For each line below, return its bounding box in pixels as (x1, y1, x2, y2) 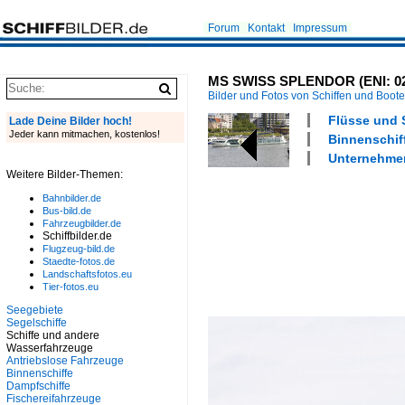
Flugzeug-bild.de (42, 243, 115, 254)
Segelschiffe (6, 316, 67, 329)
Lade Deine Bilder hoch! (9, 115, 132, 127)
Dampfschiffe (6, 380, 71, 392)
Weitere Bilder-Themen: (6, 168, 123, 181)
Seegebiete (6, 304, 63, 316)
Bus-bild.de (42, 205, 91, 216)
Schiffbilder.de (42, 230, 112, 242)
